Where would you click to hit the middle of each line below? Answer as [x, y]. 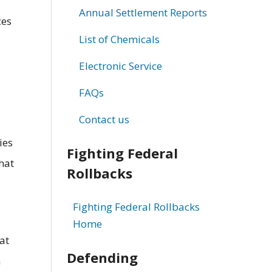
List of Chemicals [119, 39]
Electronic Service [120, 66]
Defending [102, 257]
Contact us [104, 119]
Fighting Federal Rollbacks [136, 206]
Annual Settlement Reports [143, 12]
